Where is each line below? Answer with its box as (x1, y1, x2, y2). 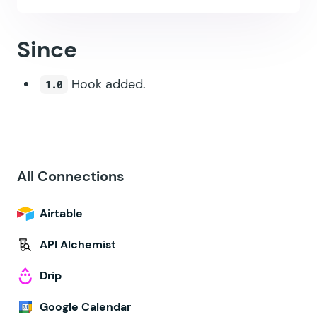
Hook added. (68, 76, 146, 93)
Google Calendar (40, 299, 131, 314)
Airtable (40, 206, 83, 221)
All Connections (17, 167, 125, 185)
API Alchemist (40, 237, 116, 252)
